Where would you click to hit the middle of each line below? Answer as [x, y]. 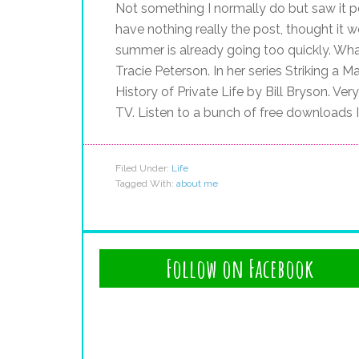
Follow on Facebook [240, 268]
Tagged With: [146, 184]
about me [197, 184]
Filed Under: [143, 168]
